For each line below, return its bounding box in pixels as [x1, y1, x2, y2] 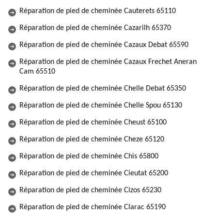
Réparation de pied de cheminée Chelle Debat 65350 [19, 85, 186, 93]
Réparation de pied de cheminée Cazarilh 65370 [19, 24, 171, 32]
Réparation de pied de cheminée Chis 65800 [19, 153, 158, 160]
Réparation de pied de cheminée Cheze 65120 [19, 136, 164, 143]
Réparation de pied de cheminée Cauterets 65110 [19, 7, 176, 15]
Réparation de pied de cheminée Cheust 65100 [19, 119, 167, 126]
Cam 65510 [19, 68, 55, 76]
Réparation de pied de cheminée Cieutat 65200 [19, 170, 168, 177]
